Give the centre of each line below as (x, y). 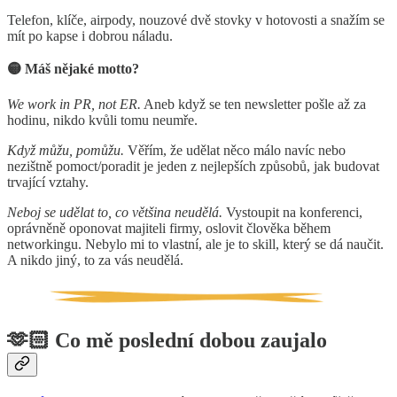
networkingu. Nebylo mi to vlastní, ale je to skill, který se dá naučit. (195, 245)
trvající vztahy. (48, 183)
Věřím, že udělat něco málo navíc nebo (235, 151)
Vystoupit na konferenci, (292, 213)
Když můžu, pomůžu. (66, 151)
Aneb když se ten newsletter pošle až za (253, 105)
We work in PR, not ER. (74, 105)
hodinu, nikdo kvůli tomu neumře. (102, 121)
